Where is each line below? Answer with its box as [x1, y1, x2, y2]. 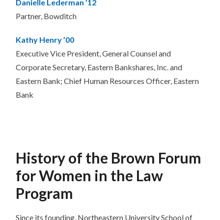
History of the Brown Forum [16, 149, 201, 167]
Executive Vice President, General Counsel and [16, 49, 171, 58]
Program [16, 184, 73, 202]
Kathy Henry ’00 [16, 35, 74, 45]
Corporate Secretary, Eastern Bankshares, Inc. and [16, 62, 182, 72]
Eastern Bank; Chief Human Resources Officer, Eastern [16, 76, 199, 86]
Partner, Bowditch [16, 11, 77, 21]
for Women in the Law [16, 166, 163, 185]
